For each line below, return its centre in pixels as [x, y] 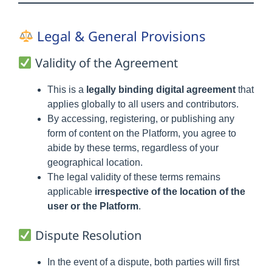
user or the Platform [93, 206]
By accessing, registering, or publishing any [141, 119]
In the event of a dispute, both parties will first [143, 262]
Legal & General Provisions [120, 36]
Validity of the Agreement [105, 63]
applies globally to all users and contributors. [143, 104]
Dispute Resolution [87, 235]
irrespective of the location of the [170, 192]
